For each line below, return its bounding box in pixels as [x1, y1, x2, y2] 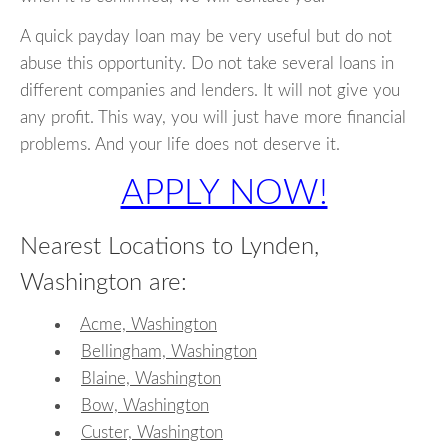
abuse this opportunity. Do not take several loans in [20, 55, 394, 73]
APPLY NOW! [120, 176, 328, 212]
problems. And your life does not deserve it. [20, 136, 340, 154]
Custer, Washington [81, 423, 223, 441]
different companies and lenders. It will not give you [20, 82, 400, 100]
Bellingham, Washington [81, 342, 257, 360]
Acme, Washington [80, 315, 217, 333]
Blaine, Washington [81, 369, 221, 387]
